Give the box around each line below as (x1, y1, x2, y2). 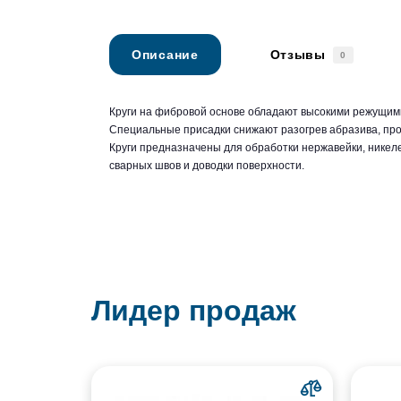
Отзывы (269, 47, 326, 62)
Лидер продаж (91, 294, 296, 327)
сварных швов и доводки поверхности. (109, 159, 304, 172)
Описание (132, 47, 199, 62)
